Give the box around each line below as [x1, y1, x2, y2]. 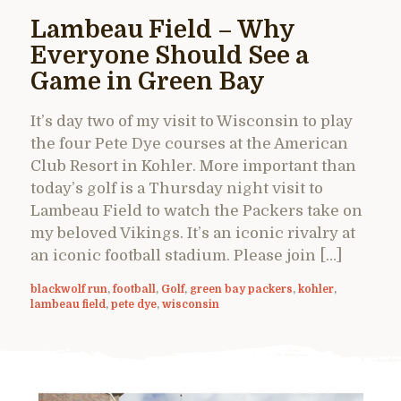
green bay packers [190, 282, 293, 295]
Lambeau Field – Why [30, 15, 294, 44]
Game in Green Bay [30, 67, 265, 96]
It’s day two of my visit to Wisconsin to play [30, 112, 353, 130]
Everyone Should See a [30, 41, 309, 70]
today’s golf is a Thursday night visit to [30, 179, 323, 197]
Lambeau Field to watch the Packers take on [30, 201, 363, 219]
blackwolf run [30, 282, 107, 295]
